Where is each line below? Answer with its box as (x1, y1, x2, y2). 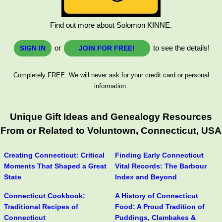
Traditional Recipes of (4, 203, 78, 211)
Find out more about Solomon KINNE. (50, 20, 172, 29)
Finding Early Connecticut (115, 151, 204, 160)
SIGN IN (19, 44, 46, 52)
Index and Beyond (115, 173, 177, 181)
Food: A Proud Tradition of (115, 203, 205, 211)
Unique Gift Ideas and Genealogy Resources (10, 111, 212, 122)
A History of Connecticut (115, 192, 198, 200)
